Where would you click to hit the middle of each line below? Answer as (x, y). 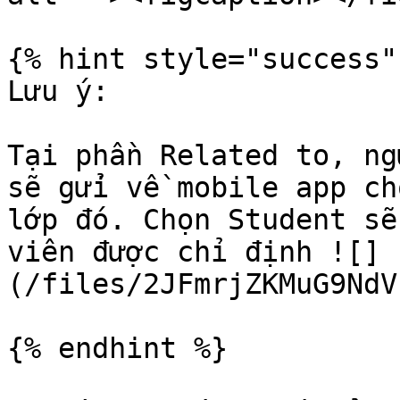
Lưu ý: (58, 91)
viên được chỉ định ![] (194, 252)
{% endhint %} (117, 348)
